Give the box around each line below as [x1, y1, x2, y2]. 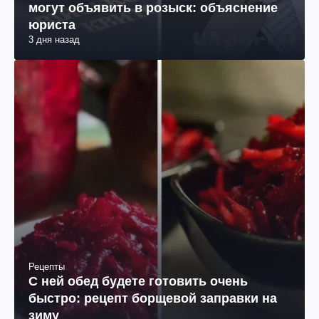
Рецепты [28, 261, 65, 273]
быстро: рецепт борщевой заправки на [28, 291, 277, 306]
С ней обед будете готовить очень [28, 274, 248, 289]
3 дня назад [28, 34, 80, 46]
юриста [28, 18, 75, 33]
